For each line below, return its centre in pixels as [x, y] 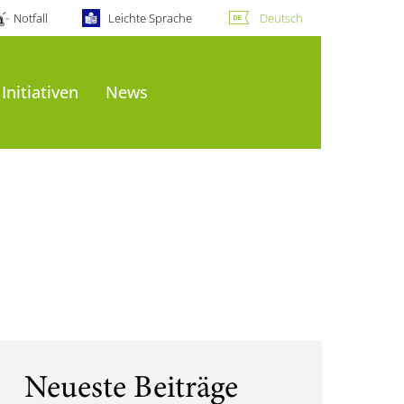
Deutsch [281, 18]
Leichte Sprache [150, 18]
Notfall [30, 18]
